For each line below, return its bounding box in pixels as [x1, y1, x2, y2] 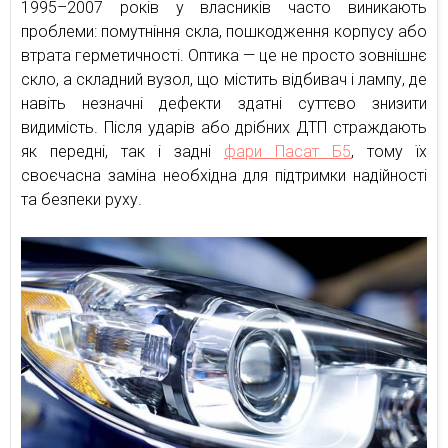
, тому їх [351, 142, 427, 161]
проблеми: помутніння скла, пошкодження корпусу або [21, 22, 427, 41]
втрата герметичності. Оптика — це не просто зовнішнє [21, 46, 427, 65]
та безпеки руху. [21, 190, 142, 209]
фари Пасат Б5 [224, 142, 351, 161]
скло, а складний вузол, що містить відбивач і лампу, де [21, 70, 427, 89]
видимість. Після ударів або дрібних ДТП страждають [21, 118, 427, 137]
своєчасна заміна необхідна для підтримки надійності [21, 166, 427, 185]
